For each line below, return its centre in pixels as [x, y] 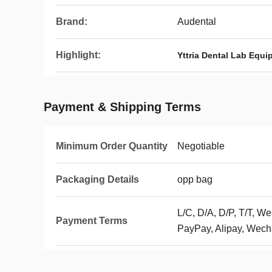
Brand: [72, 22]
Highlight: [78, 55]
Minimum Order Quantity [112, 146]
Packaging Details [97, 179]
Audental [197, 22]
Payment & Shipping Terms [122, 107]
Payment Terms [92, 221]
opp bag [195, 179]
